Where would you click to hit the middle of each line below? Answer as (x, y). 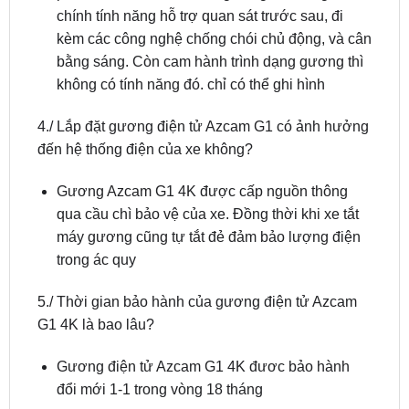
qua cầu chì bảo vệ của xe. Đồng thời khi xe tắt (207, 287)
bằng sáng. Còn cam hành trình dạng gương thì (210, 135)
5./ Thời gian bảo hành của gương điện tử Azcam (197, 374)
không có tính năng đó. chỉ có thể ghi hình (190, 158)
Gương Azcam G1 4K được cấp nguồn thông (202, 264)
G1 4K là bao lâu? (95, 397)
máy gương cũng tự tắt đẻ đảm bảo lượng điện (208, 309)
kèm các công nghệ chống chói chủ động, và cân (214, 112)
